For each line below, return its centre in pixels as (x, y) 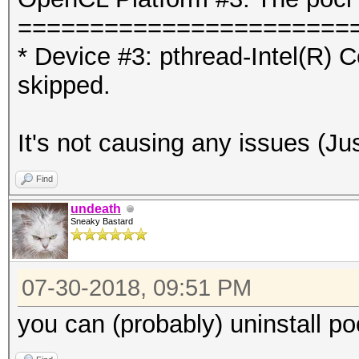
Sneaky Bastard (102, 221)
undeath (96, 209)
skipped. (64, 85)
